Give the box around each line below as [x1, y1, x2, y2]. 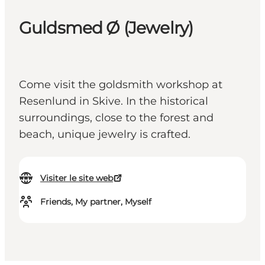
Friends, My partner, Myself [40, 196, 151, 208]
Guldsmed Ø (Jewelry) [19, 18, 193, 38]
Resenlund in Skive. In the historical [19, 95, 208, 108]
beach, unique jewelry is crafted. [19, 128, 190, 141]
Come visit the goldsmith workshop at [19, 78, 222, 92]
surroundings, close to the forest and [19, 111, 214, 125]
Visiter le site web [40, 173, 113, 184]
